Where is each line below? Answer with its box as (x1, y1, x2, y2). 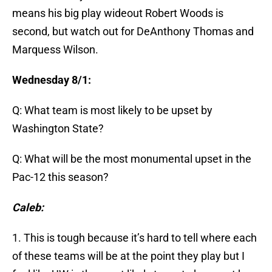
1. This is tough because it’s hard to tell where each (12, 231, 257, 245)
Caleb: (12, 201, 44, 214)
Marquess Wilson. (12, 43, 98, 56)
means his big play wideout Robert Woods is (12, 7, 223, 20)
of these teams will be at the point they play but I (12, 250, 245, 263)
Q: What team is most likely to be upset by (12, 104, 212, 117)
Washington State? (12, 122, 104, 135)
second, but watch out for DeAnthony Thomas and (12, 25, 254, 38)
